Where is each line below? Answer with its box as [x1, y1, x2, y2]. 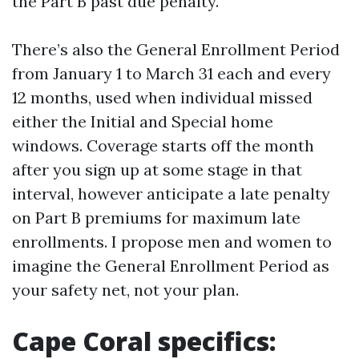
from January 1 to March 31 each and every [12, 63, 331, 83]
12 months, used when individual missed [12, 87, 313, 107]
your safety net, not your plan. [12, 280, 239, 300]
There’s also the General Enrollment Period [12, 39, 340, 59]
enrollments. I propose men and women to [12, 232, 332, 252]
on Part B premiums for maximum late [12, 208, 301, 228]
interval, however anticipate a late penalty [12, 184, 330, 204]
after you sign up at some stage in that [12, 159, 302, 179]
